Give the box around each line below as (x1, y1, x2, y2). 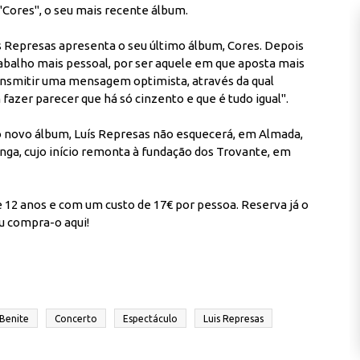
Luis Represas (203, 313, 264, 325)
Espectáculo (123, 313, 178, 325)
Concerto (55, 313, 97, 325)
